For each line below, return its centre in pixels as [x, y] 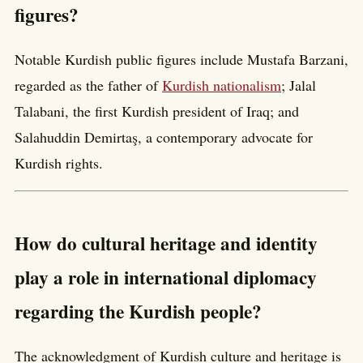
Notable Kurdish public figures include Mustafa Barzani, [181, 60]
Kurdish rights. [59, 163]
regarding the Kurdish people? [138, 312]
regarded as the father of [88, 85]
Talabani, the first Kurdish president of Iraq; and [157, 111]
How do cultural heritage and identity [166, 243]
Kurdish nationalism [222, 85]
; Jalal [299, 85]
